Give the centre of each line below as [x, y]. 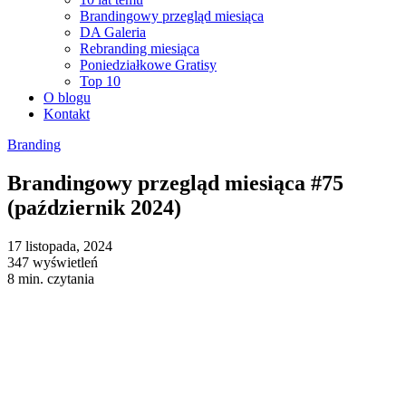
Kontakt [67, 114]
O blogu [67, 97]
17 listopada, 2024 [60, 246]
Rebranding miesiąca [140, 48]
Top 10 [100, 81]
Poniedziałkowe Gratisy [148, 65]
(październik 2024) [94, 207]
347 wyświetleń [53, 262]
